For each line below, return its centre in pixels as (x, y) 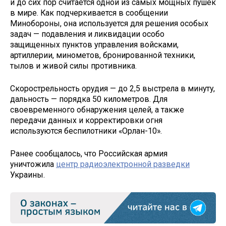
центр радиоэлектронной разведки (123, 164)
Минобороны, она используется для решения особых (109, 24)
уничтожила (33, 164)
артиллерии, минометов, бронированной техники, (103, 55)
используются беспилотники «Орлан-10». (86, 131)
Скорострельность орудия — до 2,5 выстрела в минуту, (112, 89)
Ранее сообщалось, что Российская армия (89, 153)
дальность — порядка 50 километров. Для (89, 99)
